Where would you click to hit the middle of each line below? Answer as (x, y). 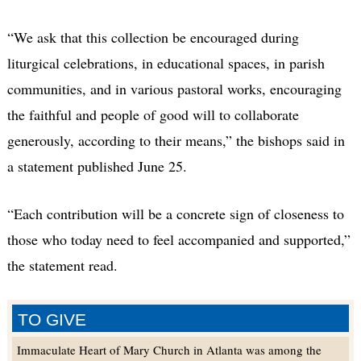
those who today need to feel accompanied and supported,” (178, 239)
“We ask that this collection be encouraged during (153, 37)
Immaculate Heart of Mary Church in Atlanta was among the (169, 349)
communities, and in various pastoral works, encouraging (174, 88)
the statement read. (62, 265)
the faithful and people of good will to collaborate (153, 114)
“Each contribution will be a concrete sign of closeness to (175, 213)
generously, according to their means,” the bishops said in (176, 140)
